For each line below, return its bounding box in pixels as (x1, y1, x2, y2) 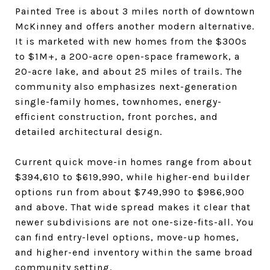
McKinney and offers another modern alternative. (15, 20, 254, 32)
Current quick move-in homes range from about (15, 155, 252, 168)
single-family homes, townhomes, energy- (15, 95, 222, 107)
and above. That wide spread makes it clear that (15, 201, 251, 213)
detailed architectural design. (15, 125, 162, 137)
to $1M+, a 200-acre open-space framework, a (15, 50, 240, 62)
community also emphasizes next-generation (15, 80, 237, 92)
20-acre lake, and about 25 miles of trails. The (15, 65, 242, 77)
